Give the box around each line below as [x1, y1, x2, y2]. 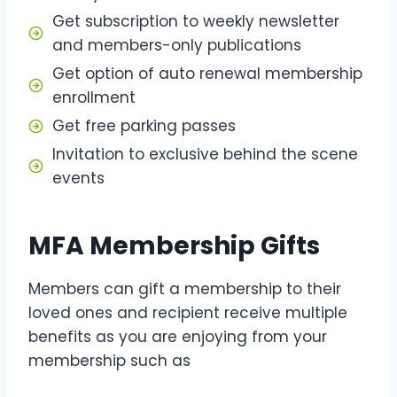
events [52, 167, 105, 189]
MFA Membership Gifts [28, 228, 320, 263]
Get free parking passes [52, 114, 236, 136]
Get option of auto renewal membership [52, 62, 362, 84]
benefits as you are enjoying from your [28, 325, 327, 347]
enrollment [52, 86, 136, 108]
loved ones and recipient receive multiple [28, 301, 347, 323]
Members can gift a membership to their [28, 277, 341, 300]
